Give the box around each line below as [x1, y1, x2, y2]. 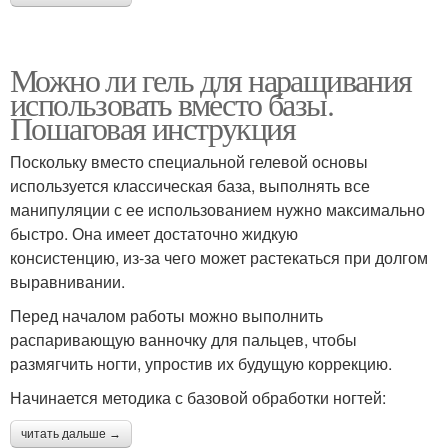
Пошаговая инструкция [10, 106, 295, 149]
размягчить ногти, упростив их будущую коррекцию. [10, 352, 392, 375]
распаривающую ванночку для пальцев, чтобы [10, 328, 357, 351]
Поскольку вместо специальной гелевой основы [10, 150, 368, 173]
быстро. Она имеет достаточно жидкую [10, 222, 298, 245]
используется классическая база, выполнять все [10, 174, 370, 197]
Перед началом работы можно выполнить [10, 304, 323, 327]
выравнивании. [10, 270, 125, 293]
